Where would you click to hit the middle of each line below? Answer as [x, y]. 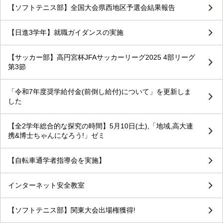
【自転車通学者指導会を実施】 [57, 161]
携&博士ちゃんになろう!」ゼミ [56, 136]
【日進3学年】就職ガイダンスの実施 [66, 33]
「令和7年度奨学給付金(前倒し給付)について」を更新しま [100, 92]
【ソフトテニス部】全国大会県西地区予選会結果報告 [92, 8]
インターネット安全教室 [46, 185]
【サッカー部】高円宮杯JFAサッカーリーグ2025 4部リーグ [102, 57]
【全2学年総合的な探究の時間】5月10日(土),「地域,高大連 [101, 126]
